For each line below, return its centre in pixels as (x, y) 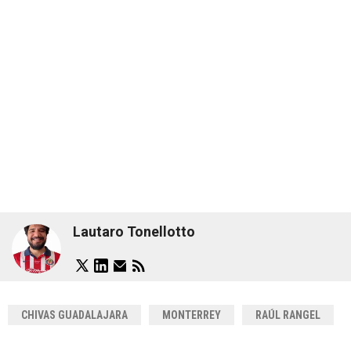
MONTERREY (192, 315)
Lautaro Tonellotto (134, 232)
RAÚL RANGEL (288, 315)
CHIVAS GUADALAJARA (74, 315)
